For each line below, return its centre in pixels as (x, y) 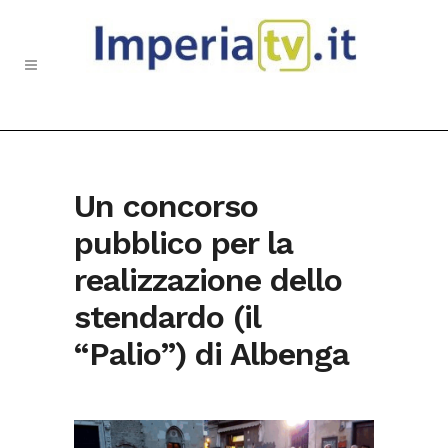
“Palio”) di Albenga (211, 354)
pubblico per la (183, 243)
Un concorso (166, 206)
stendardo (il (167, 317)
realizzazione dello (208, 280)
